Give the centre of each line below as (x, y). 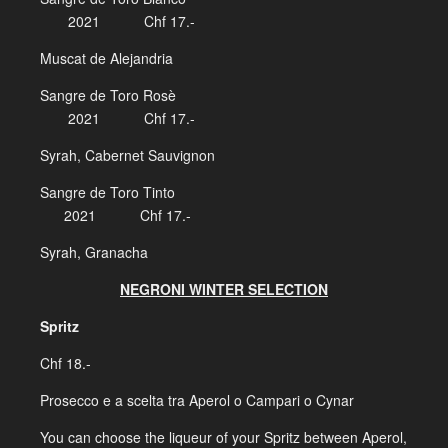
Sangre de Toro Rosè (224, 95)
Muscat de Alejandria (106, 58)
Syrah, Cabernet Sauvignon (127, 155)
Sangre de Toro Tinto (223, 192)
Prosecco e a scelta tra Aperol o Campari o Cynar (197, 400)
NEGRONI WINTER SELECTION (224, 289)
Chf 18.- (65, 363)
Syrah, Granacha (94, 252)
